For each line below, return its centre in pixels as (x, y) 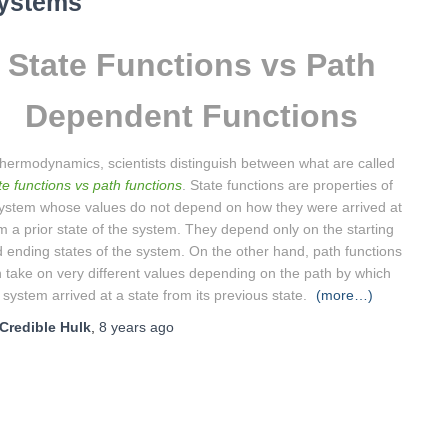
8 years (122, 326)
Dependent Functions (191, 115)
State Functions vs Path (191, 64)
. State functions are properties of (287, 184)
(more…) (344, 294)
